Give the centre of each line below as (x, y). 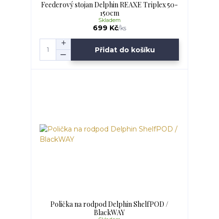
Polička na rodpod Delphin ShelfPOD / (109, 204)
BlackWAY (109, 213)
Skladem (109, 20)
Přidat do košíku (125, 50)
